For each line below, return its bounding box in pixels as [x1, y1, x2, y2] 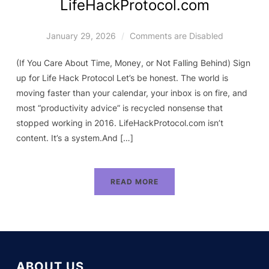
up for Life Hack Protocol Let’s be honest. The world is [16, 72, 228, 83]
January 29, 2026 [46, 30, 116, 41]
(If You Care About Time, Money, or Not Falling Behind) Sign [16, 57, 250, 68]
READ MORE [110, 177, 159, 186]
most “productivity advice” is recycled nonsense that [16, 102, 223, 113]
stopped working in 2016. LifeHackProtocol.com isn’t [16, 117, 223, 128]
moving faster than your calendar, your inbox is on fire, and [16, 87, 247, 98]
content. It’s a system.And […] [16, 132, 133, 143]
